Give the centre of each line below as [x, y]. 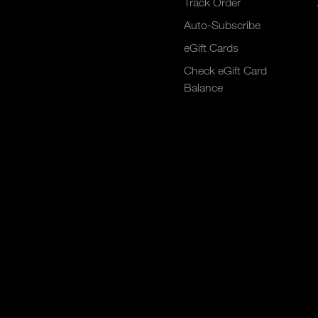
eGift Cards [211, 47]
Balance [203, 87]
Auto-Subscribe [222, 24]
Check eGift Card [225, 70]
